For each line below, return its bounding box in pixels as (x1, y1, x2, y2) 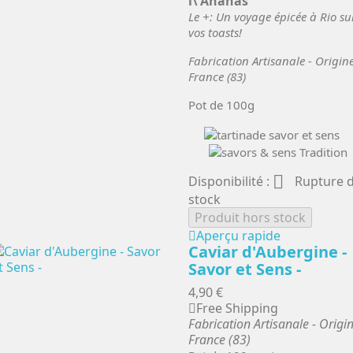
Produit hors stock (195, 209, 306, 227)
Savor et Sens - (188, 258, 301, 281)
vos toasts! (188, 24, 242, 41)
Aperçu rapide (196, 227, 281, 245)
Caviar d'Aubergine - (188, 241, 347, 263)
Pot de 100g (188, 97, 255, 113)
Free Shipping (196, 299, 278, 318)
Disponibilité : (188, 172, 273, 190)
